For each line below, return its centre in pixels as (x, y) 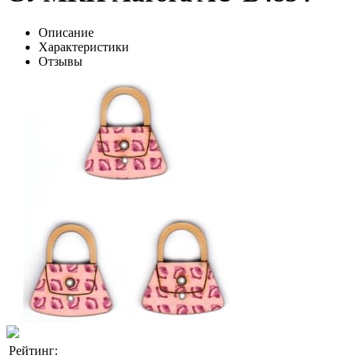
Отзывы (61, 61)
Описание (66, 32)
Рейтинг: (33, 350)
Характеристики (84, 46)
